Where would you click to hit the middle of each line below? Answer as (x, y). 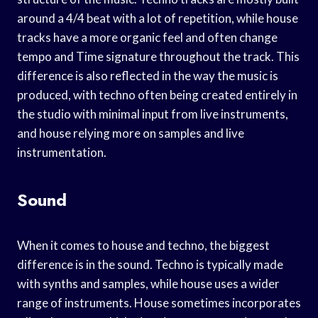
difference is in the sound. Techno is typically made (150, 264)
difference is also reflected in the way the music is (148, 75)
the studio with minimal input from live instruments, (153, 114)
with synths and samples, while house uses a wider (148, 283)
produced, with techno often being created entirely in (157, 94)
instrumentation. (62, 152)
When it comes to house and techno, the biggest (143, 245)
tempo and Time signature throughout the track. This (158, 56)
